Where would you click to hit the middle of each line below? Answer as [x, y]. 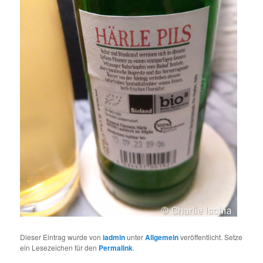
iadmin [114, 237]
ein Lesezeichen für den [60, 248]
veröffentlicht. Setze [211, 237]
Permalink [116, 248]
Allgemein [162, 237]
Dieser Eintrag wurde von [62, 237]
